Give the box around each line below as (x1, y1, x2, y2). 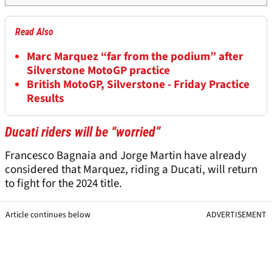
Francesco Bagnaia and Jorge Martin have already (5, 148, 246, 165)
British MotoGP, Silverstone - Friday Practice (27, 76, 250, 93)
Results (27, 90, 64, 107)
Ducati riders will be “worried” (5, 124, 160, 140)
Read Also (15, 26, 53, 38)
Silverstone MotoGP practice (27, 63, 170, 80)
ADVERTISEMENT (206, 209, 267, 222)
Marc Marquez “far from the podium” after (27, 49, 243, 66)
